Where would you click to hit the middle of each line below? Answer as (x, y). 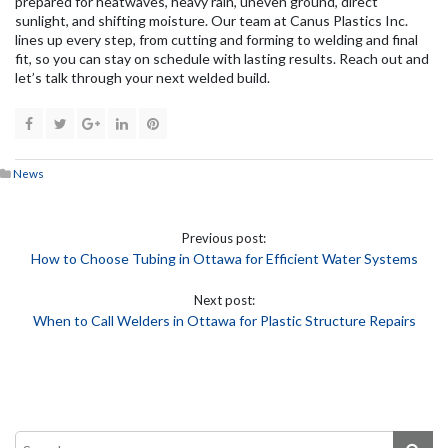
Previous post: (224, 237)
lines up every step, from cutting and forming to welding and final (216, 39)
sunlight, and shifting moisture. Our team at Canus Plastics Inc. (211, 20)
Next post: (224, 299)
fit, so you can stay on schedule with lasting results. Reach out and (222, 58)
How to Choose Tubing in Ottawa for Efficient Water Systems (224, 258)
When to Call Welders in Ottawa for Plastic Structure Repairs (224, 320)
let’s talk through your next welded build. (142, 77)
